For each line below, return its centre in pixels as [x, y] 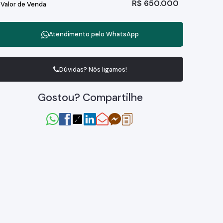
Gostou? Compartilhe [90, 98]
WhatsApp [122, 34]
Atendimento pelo [77, 34]
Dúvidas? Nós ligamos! [93, 69]
